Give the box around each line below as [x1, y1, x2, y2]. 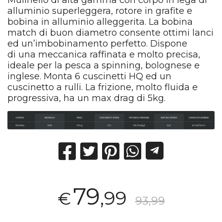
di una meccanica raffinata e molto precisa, [7, 49, 201, 60]
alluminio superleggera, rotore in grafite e [7, 5, 193, 17]
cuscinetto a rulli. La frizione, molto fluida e [7, 82, 198, 93]
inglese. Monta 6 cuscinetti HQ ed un [7, 71, 172, 82]
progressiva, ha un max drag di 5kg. [7, 93, 166, 104]
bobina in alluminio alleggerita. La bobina [7, 16, 193, 28]
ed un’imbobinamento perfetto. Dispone [7, 38, 188, 50]
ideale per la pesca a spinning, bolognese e [7, 60, 200, 71]
